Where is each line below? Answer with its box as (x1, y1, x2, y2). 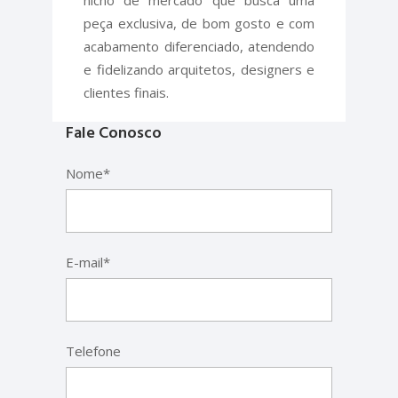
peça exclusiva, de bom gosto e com (84, 14, 314, 32)
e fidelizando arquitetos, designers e (84, 60, 314, 78)
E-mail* (66, 253, 110, 271)
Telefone (66, 342, 121, 360)
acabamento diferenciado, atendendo (84, 37, 314, 55)
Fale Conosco (66, 120, 162, 146)
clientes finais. (84, 84, 169, 101)
